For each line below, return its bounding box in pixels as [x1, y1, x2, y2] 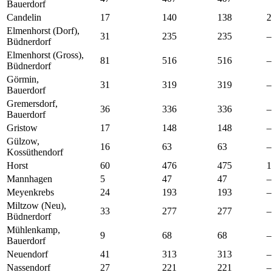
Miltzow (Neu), [7, 200, 66, 211]
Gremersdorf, [7, 98, 58, 109]
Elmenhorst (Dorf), [7, 25, 80, 36]
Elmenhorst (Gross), [7, 49, 84, 60]
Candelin [7, 12, 41, 22]
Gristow [7, 122, 38, 133]
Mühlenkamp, [7, 224, 60, 235]
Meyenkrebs [7, 186, 54, 197]
